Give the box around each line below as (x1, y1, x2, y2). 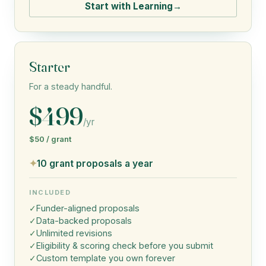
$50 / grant (29, 134, 72, 144)
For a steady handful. (29, 81, 112, 92)
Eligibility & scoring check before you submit (36, 240, 213, 251)
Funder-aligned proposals (36, 203, 140, 214)
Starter (29, 58, 70, 76)
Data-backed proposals (36, 216, 132, 226)
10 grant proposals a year (37, 158, 153, 170)
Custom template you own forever (36, 253, 175, 264)
